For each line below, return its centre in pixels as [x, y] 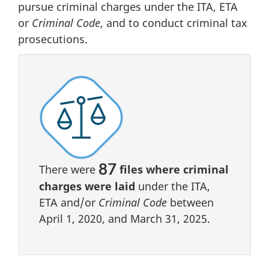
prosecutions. [53, 39]
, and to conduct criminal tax [174, 23]
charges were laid [87, 186]
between [190, 203]
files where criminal [174, 170]
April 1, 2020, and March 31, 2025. [125, 219]
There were [69, 170]
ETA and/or [69, 203]
